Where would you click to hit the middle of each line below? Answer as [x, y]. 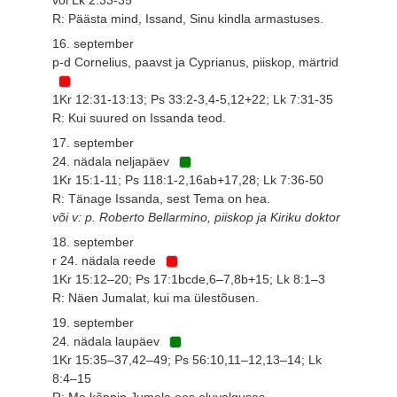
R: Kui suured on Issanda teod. [140, 117]
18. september [93, 241]
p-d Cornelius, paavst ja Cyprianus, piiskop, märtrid [196, 62]
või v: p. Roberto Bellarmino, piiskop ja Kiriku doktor [197, 217]
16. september [93, 43]
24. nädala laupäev [108, 341]
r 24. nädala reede [106, 260]
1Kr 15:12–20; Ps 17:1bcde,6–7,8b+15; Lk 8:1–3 [189, 279]
